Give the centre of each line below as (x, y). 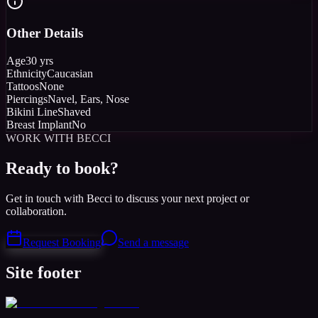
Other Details (45, 33)
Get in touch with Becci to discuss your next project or (127, 198)
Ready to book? (62, 169)
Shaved (74, 112)
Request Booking (62, 242)
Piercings (27, 99)
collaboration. (36, 211)
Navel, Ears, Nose (88, 99)
